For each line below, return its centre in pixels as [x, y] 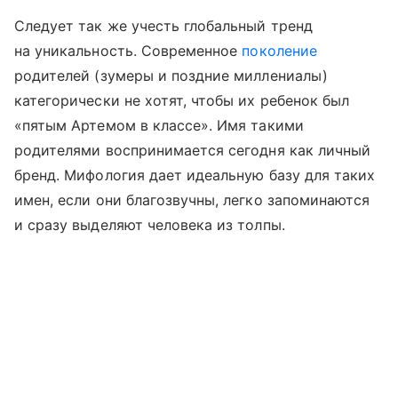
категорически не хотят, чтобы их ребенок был [182, 101]
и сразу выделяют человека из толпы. [150, 225]
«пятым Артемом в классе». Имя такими [159, 126]
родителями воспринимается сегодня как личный [193, 151]
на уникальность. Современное [128, 51]
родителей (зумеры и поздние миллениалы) [171, 76]
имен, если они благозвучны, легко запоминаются [192, 200]
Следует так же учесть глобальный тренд [163, 26]
